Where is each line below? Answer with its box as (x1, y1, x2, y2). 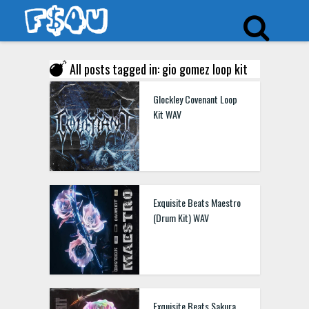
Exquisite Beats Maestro (152, 195, 241, 210)
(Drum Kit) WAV (152, 210, 209, 225)
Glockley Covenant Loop (152, 92, 237, 106)
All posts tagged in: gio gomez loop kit (69, 60, 248, 78)
